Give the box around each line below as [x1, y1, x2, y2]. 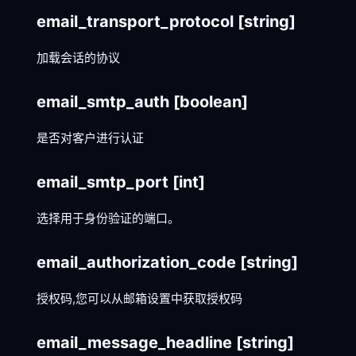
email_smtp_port [37, 172, 172, 192]
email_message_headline [37, 332, 236, 352]
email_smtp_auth [37, 91, 173, 111]
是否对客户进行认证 [37, 130, 144, 145]
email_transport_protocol [37, 11, 238, 31]
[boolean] [173, 91, 248, 111]
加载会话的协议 [37, 49, 120, 65]
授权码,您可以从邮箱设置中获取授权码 [37, 290, 242, 306]
